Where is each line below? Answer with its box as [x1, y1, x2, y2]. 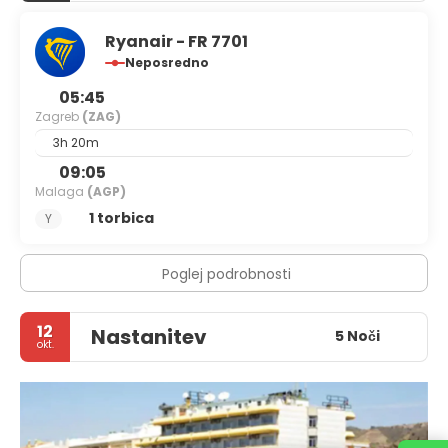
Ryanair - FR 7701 [105, 29, 248, 53]
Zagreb [35, 107, 82, 125]
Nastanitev [91, 322, 207, 351]
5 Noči [334, 326, 380, 347]
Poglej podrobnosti [162, 263, 291, 284]
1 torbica [88, 208, 154, 229]
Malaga [35, 182, 87, 200]
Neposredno [125, 53, 209, 71]
